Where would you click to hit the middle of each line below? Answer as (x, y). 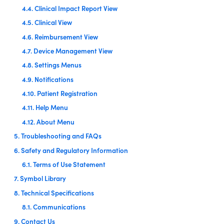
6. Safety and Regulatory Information (71, 150)
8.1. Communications (54, 207)
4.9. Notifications (48, 79)
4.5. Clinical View (47, 22)
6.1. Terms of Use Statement (64, 164)
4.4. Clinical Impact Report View (70, 8)
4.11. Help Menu (45, 107)
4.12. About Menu (48, 121)
